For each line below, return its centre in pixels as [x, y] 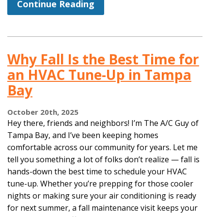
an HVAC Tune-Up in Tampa [99, 74]
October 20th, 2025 [43, 112]
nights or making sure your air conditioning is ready [102, 195]
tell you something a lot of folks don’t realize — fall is [103, 159]
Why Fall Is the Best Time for [103, 59]
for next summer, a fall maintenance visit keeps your [102, 208]
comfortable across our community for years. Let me [102, 147]
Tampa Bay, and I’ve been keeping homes [83, 135]
